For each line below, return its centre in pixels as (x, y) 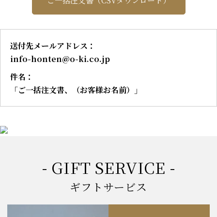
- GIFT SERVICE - (108, 167)
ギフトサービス (108, 186)
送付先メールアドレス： (53, 46)
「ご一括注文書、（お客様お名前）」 (76, 90)
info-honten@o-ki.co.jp (60, 59)
